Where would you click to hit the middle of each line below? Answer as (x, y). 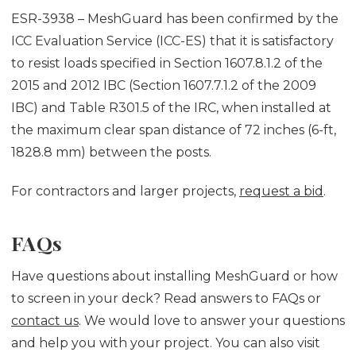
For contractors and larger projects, (125, 191)
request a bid (281, 191)
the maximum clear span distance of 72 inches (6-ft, (174, 130)
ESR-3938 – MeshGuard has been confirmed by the (175, 18)
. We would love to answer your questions (212, 321)
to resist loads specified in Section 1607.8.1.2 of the (167, 63)
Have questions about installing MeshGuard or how (174, 277)
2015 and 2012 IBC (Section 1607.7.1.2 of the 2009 (164, 85)
